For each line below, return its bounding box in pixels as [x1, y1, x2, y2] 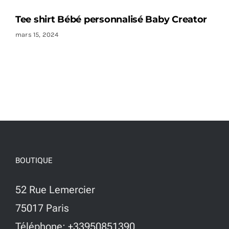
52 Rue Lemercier [15, 184, 96, 196]
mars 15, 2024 [15, 30, 59, 38]
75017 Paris [15, 202, 70, 215]
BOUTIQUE [15, 156, 53, 166]
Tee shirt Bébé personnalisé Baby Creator [15, 13, 208, 25]
